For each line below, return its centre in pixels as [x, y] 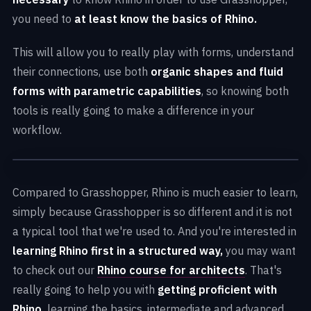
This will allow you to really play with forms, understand [153, 52]
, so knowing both [245, 91]
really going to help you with [85, 289]
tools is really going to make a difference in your [133, 110]
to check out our [55, 270]
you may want [259, 250]
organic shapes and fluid [217, 71]
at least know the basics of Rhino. [166, 18]
